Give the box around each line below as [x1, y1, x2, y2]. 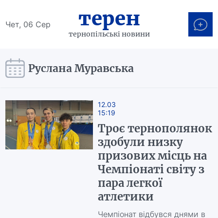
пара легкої [97, 176, 163, 190]
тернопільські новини [68, 29, 150, 38]
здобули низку [97, 135, 183, 149]
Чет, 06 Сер [5, 19, 51, 29]
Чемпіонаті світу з [97, 163, 204, 176]
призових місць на [97, 149, 207, 163]
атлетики [97, 190, 154, 203]
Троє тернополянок [97, 122, 212, 135]
